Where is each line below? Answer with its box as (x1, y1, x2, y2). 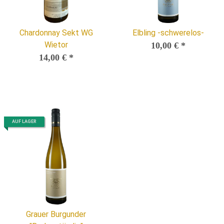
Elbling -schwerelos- (132, 27, 204, 37)
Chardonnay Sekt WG (19, 27, 93, 37)
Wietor (44, 39, 68, 49)
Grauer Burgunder (26, 209, 86, 219)
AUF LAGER (12, 118, 36, 124)
